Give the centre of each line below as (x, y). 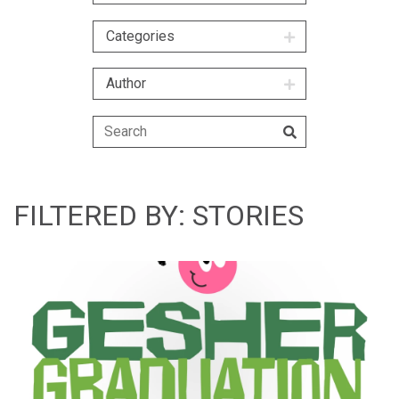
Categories (140, 36)
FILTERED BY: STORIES (159, 216)
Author (126, 84)
